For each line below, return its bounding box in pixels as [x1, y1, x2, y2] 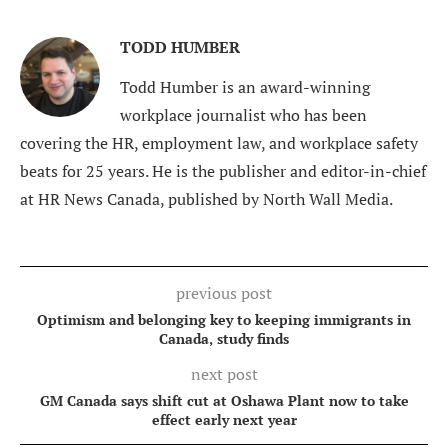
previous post [176, 282, 272, 305]
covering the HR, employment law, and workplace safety [20, 132, 418, 155]
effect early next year [151, 410, 297, 430]
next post [190, 363, 258, 386]
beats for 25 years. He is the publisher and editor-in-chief [20, 160, 426, 183]
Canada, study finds [159, 329, 289, 349]
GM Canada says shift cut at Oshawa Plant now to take [39, 391, 409, 411]
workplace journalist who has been [120, 104, 367, 127]
